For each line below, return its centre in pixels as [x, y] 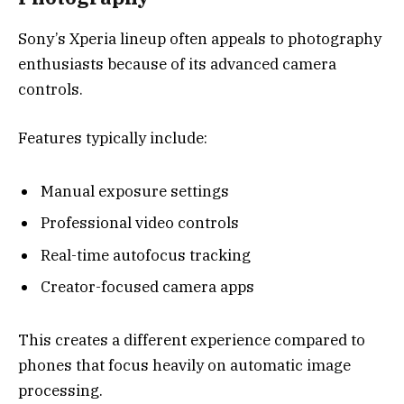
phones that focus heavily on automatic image [184, 365]
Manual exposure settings [135, 191]
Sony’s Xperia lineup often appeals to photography [200, 38]
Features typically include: [113, 138]
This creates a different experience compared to [192, 340]
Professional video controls [140, 223]
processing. [60, 390]
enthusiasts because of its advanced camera [177, 64]
